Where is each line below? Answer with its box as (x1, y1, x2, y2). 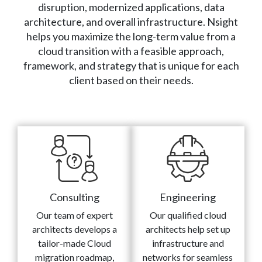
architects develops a (32, 223, 117, 235)
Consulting (49, 191, 99, 204)
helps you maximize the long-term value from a (26, 30, 236, 43)
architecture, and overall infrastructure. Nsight (24, 15, 238, 29)
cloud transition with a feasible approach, (38, 44, 224, 58)
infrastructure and (151, 237, 224, 249)
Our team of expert (36, 209, 113, 221)
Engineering (160, 191, 216, 204)
